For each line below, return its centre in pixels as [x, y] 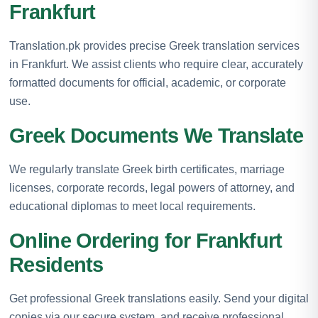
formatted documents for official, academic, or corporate [148, 82]
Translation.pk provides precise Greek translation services [154, 45]
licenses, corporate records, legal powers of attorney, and [152, 187]
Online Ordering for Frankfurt [146, 240]
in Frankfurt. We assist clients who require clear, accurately [156, 64]
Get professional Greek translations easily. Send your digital [159, 298]
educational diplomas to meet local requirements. [132, 206]
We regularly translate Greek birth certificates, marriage [147, 169]
